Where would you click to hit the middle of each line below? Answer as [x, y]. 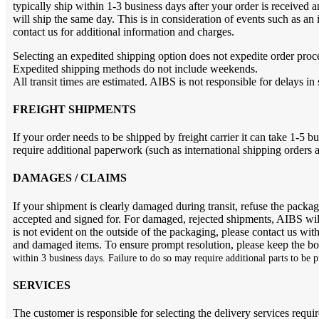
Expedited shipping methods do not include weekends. [135, 68]
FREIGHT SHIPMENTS [74, 109]
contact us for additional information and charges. [124, 31]
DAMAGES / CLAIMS [70, 178]
